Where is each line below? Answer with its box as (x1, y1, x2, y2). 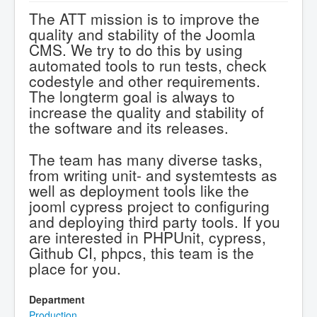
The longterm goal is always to (29, 86, 235, 108)
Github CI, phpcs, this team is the (29, 241, 254, 263)
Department (29, 292, 85, 307)
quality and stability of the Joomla (29, 23, 255, 45)
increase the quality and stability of (29, 101, 264, 123)
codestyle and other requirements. (29, 70, 260, 92)
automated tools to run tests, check (29, 54, 267, 76)
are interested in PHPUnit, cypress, (29, 226, 266, 248)
